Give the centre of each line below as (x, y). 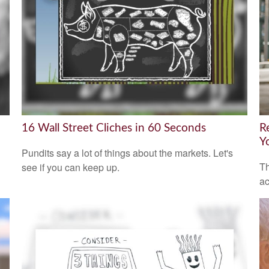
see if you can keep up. (70, 168)
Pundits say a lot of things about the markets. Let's (127, 153)
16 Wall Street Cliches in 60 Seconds (113, 128)
